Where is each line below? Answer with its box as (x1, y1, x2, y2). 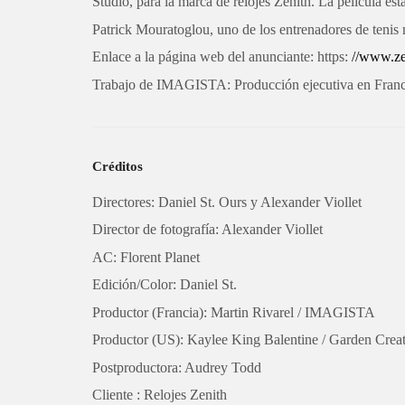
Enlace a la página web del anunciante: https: (92, 49, 352, 65)
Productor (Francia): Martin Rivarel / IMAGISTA (92, 304, 375, 320)
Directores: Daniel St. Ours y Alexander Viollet (92, 193, 362, 210)
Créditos (92, 158, 143, 174)
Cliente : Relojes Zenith (92, 387, 227, 403)
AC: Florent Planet (92, 249, 200, 265)
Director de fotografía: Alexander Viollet (92, 221, 323, 238)
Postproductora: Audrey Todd (92, 359, 261, 375)
